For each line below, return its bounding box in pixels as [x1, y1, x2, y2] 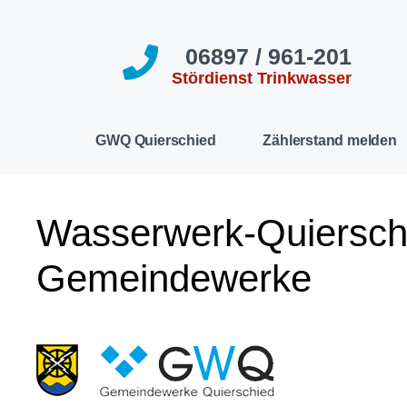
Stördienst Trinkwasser [171, 68, 352, 87]
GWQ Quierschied [95, 133, 216, 148]
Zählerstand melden [263, 133, 397, 148]
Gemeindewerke [36, 257, 312, 300]
